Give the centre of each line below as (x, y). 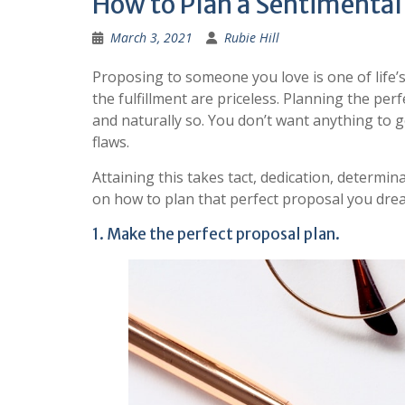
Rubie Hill (252, 37)
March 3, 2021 (151, 37)
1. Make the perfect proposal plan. (216, 234)
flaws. (111, 141)
